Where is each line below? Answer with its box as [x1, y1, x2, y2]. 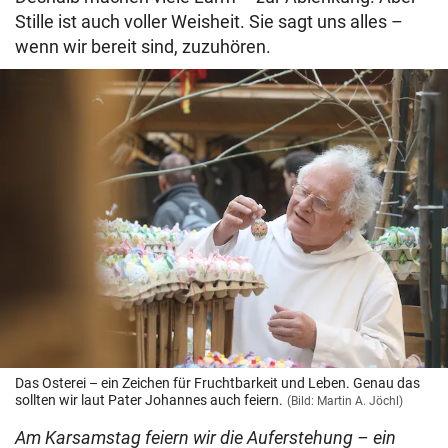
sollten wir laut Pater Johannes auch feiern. [15, 392, 283, 409]
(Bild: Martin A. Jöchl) [287, 394, 403, 409]
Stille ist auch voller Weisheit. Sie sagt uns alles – [15, 11, 403, 33]
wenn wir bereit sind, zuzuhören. [15, 36, 271, 58]
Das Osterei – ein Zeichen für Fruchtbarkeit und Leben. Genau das [15, 375, 420, 392]
